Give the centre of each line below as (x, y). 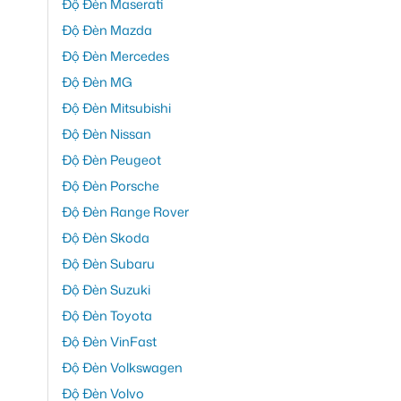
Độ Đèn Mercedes (115, 56)
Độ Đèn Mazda (107, 30)
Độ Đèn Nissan (107, 134)
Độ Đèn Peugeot (111, 160)
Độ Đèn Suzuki (106, 290)
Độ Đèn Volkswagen (122, 368)
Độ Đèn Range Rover (125, 212)
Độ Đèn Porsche (111, 186)
